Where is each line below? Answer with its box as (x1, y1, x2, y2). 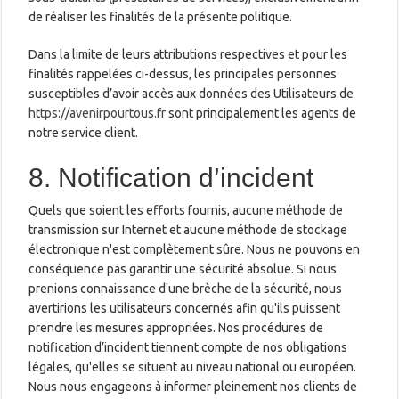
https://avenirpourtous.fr (28, 105, 167, 120)
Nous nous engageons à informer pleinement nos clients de (28, 379, 358, 394)
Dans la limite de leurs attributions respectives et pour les (28, 46, 348, 61)
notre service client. (28, 125, 139, 140)
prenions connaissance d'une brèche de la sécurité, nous (28, 281, 343, 296)
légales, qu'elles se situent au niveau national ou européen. (28, 359, 357, 374)
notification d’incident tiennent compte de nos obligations (28, 339, 348, 354)
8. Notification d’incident (28, 162, 314, 192)
